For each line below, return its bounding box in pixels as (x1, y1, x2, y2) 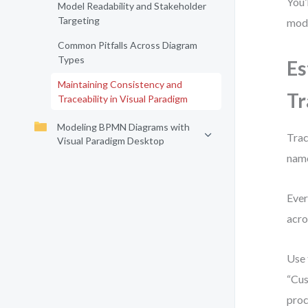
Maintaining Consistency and (58, 78, 182, 90)
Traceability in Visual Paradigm (58, 93, 188, 104)
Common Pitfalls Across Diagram (58, 39, 197, 51)
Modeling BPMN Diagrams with (57, 121, 190, 133)
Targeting (58, 14, 100, 26)
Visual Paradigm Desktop (57, 135, 164, 146)
